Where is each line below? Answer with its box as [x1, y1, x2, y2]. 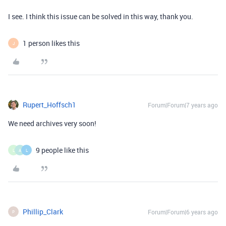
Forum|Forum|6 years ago [148, 208, 218, 216]
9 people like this [36, 145, 89, 155]
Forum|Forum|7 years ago [148, 101, 218, 109]
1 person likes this [23, 38, 80, 48]
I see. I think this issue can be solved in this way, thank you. [8, 12, 193, 21]
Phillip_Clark [23, 207, 63, 216]
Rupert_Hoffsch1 [23, 100, 76, 109]
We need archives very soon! [8, 119, 96, 128]
